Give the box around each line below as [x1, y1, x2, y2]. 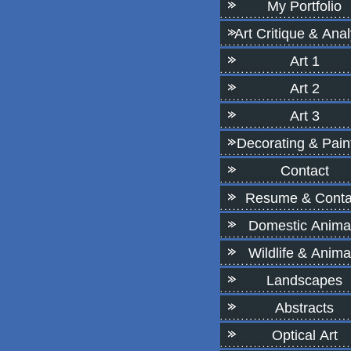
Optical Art [271, 327, 338, 343]
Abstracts [275, 300, 334, 316]
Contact [280, 163, 329, 179]
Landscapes [266, 273, 342, 288]
